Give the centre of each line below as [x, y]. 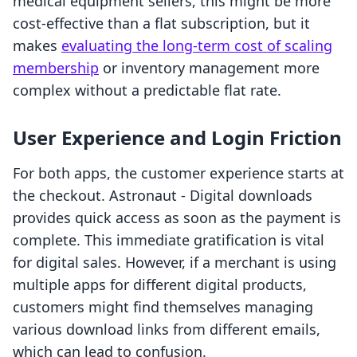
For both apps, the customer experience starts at [178, 173]
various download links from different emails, [167, 330]
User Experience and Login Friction [177, 138]
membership [56, 68]
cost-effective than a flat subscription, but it [161, 24]
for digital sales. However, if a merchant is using [175, 263]
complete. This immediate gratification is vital [169, 240]
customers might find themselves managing [163, 307]
